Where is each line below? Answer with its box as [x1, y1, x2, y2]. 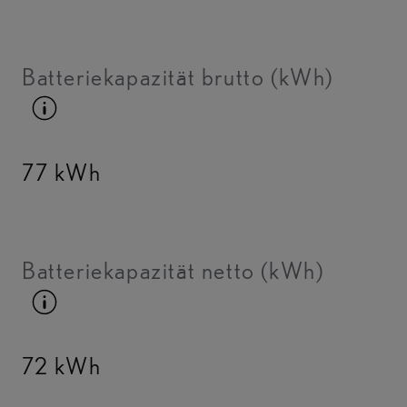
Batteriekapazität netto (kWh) [22, 256, 324, 285]
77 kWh [22, 157, 102, 186]
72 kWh [22, 352, 102, 381]
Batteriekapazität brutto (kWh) [22, 62, 334, 91]
